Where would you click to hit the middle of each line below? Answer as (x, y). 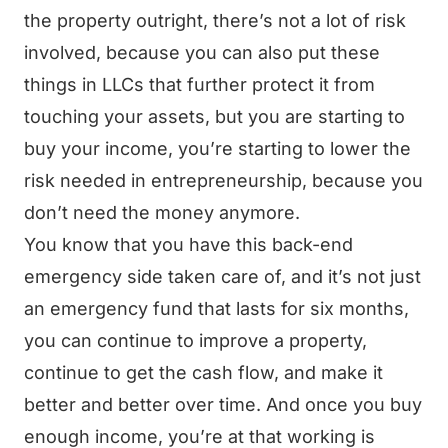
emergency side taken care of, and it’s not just (222, 276)
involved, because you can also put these (202, 52)
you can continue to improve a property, (195, 340)
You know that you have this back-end (188, 244)
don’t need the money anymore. (162, 212)
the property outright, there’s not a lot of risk (215, 20)
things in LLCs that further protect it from (199, 84)
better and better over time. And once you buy (223, 404)
